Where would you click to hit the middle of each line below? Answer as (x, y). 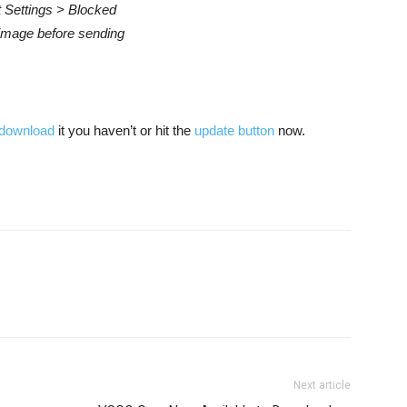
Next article (322, 385)
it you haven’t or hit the (126, 130)
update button (234, 130)
